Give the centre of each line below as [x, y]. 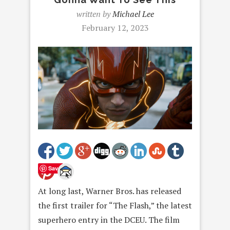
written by [94, 14]
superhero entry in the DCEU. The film [109, 220]
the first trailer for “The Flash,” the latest [115, 206]
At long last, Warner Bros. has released [110, 191]
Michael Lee [133, 14]
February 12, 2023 [115, 28]
